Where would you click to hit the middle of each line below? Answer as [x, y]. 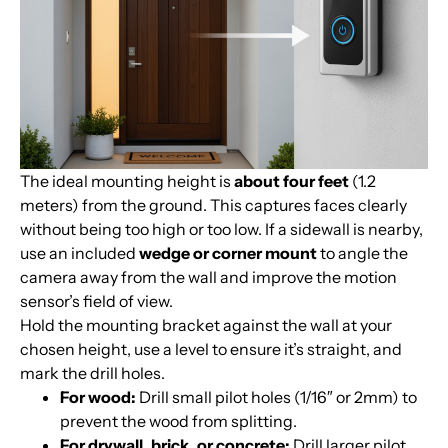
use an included [79, 253]
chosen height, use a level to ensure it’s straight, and [211, 349]
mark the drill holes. [92, 373]
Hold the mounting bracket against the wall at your [206, 325]
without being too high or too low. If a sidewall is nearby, [221, 229]
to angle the [362, 253]
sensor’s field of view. [96, 301]
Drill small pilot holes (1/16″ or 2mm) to [276, 397]
